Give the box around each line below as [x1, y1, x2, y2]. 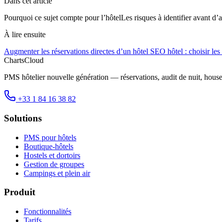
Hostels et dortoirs [24, 151, 80, 160]
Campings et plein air [24, 168, 90, 177]
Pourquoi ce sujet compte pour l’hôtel [4, 13, 121, 22]
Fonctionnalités [24, 207, 71, 216]
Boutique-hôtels [24, 142, 73, 151]
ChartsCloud [4, 56, 44, 65]
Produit [4, 187, 35, 198]
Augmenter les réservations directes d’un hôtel [4, 47, 150, 56]
